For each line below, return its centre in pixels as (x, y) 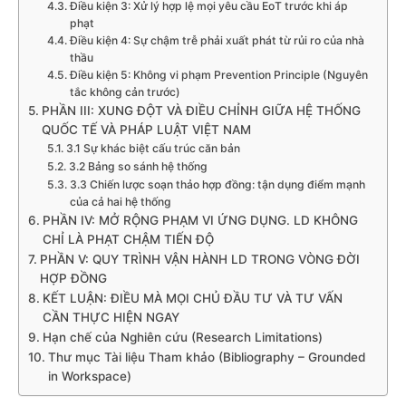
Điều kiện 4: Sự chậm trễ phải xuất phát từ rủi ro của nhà (217, 41)
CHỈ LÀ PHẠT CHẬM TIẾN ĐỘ (128, 240)
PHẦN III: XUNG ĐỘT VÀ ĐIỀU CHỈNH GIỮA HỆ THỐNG (201, 111)
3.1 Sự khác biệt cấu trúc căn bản (153, 149)
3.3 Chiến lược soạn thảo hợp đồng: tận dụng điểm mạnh (217, 185)
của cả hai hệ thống (120, 202)
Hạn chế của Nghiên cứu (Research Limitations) (182, 338)
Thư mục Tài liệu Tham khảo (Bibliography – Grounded (206, 358)
